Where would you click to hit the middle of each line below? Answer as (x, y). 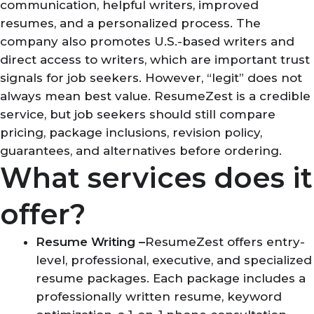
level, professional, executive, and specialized (174, 260)
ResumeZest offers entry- (225, 241)
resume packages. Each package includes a (171, 278)
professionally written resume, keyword (159, 296)
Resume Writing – (90, 241)
